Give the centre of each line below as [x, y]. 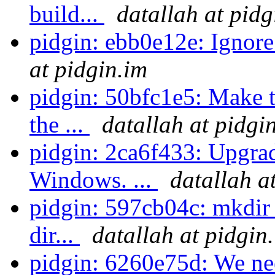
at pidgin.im [88, 69]
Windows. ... [94, 180]
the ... [60, 125]
